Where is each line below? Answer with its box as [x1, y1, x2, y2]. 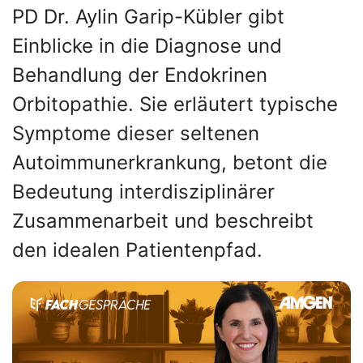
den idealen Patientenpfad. [12, 238, 263, 262]
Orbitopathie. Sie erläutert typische [12, 92, 338, 116]
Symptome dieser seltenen [12, 122, 259, 145]
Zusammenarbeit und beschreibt [12, 209, 314, 233]
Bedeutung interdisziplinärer [12, 180, 275, 203]
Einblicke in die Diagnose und [12, 34, 282, 58]
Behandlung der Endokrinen [12, 63, 267, 87]
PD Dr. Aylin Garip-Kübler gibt [12, 5, 284, 28]
